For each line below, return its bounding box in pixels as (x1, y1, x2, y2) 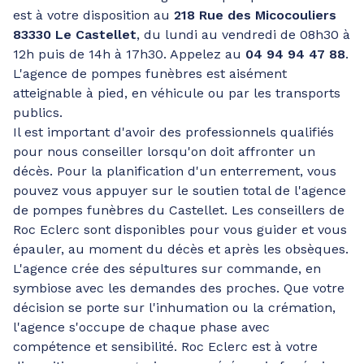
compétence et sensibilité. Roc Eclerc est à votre (13, 339, 318, 354)
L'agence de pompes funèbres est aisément (13, 66, 287, 81)
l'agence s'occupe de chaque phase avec (13, 319, 270, 335)
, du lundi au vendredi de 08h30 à (136, 27, 350, 42)
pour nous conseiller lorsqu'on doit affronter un (13, 144, 315, 159)
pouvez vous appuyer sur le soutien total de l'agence (13, 183, 346, 198)
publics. (13, 105, 63, 120)
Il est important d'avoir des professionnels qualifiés (13, 124, 334, 140)
